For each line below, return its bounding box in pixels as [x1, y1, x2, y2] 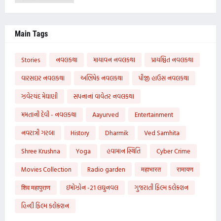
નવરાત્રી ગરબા [21, 127, 55, 138]
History [71, 127, 89, 138]
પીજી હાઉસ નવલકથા [139, 73, 189, 83]
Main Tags [15, 29, 48, 38]
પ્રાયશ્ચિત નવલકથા [151, 54, 193, 65]
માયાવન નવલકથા [93, 54, 135, 65]
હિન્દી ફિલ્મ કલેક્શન [21, 200, 69, 211]
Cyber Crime [156, 146, 190, 156]
